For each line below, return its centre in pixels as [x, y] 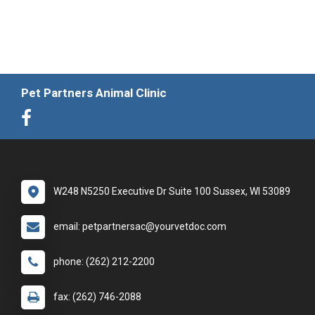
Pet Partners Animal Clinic [94, 93]
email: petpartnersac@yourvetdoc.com [140, 226]
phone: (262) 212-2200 [104, 262]
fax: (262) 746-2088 [97, 297]
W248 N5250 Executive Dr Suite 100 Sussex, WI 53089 [172, 191]
